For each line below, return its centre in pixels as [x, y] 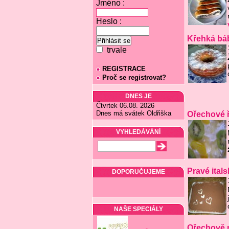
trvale [114, 50]
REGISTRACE [124, 69]
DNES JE [138, 96]
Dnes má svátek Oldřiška [133, 113]
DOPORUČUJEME [138, 172]
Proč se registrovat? [134, 77]
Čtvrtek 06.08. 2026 [125, 106]
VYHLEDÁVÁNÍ [138, 132]
